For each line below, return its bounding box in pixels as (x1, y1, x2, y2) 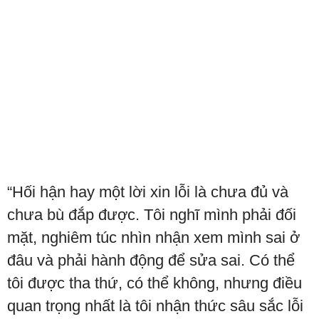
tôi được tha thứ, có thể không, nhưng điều (7, 274, 302, 293)
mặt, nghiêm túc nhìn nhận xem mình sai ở (7, 229, 300, 247)
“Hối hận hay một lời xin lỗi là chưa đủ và (7, 183, 288, 202)
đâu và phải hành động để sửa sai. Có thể (7, 251, 295, 270)
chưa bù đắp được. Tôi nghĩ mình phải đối (7, 206, 296, 224)
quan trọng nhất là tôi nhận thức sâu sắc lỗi (7, 297, 303, 315)
